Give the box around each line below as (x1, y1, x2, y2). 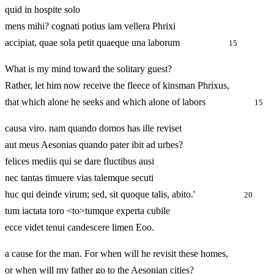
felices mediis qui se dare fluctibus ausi (5, 156, 154, 167)
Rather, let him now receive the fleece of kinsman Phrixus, (5, 80, 229, 91)
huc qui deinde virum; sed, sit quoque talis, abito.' (5, 189, 244, 200)
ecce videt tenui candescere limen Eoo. (5, 222, 154, 233)
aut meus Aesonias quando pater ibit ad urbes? (5, 139, 183, 150)
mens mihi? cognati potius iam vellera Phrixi (5, 21, 176, 32)
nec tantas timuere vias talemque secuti (5, 172, 154, 183)
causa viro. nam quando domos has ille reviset (5, 123, 182, 134)
